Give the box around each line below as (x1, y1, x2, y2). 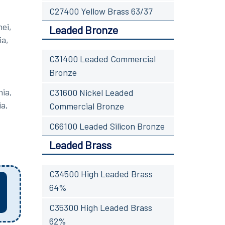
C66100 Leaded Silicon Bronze (49, 120, 165, 132)
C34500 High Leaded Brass (49, 168, 153, 179)
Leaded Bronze (49, 23, 118, 36)
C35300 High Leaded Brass (49, 201, 152, 213)
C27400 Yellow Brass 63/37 (49, 5, 153, 17)
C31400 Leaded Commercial (49, 53, 156, 64)
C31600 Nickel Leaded (49, 86, 134, 98)
